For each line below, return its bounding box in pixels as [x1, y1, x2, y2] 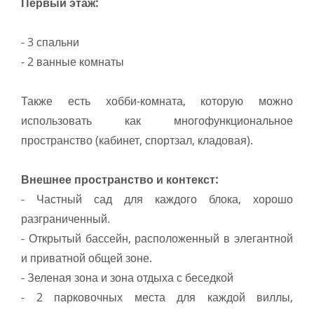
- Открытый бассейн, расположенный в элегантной [21, 231, 293, 247]
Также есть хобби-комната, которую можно [21, 93, 293, 109]
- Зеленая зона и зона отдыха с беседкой [21, 270, 233, 286]
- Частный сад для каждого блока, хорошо [21, 191, 293, 207]
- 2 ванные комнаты [21, 54, 124, 70]
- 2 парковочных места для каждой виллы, [21, 289, 293, 306]
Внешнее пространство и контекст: [21, 172, 218, 188]
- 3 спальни [21, 34, 79, 50]
